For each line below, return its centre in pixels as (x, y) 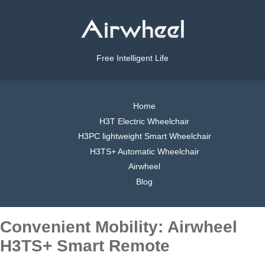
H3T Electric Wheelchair (144, 121)
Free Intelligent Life (132, 58)
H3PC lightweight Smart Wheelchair (144, 136)
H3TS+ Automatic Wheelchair (144, 151)
